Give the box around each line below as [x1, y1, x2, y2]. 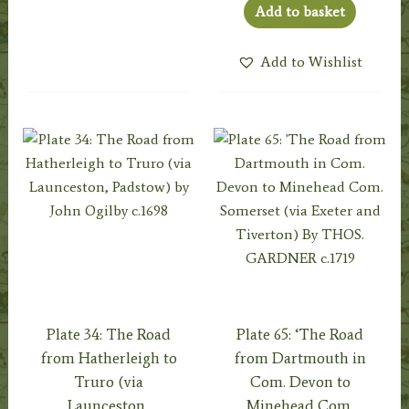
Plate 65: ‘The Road [236, 324, 364, 343]
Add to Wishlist [260, 52, 363, 70]
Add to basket [255, 2, 346, 20]
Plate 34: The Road [47, 324, 172, 343]
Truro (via [74, 372, 144, 391]
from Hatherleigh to [40, 348, 177, 367]
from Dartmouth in [234, 348, 366, 367]
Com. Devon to [249, 372, 351, 391]
